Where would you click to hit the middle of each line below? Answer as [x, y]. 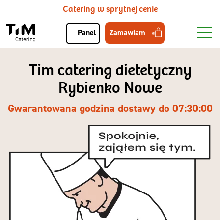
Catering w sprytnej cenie [110, 9]
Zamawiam [127, 32]
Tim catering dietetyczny [110, 70]
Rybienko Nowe [110, 88]
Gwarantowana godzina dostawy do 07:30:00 [110, 108]
